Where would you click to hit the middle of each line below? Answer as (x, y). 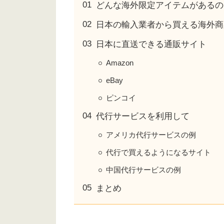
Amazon (120, 63)
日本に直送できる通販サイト (151, 44)
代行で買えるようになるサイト (158, 152)
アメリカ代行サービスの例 (151, 135)
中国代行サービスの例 (143, 170)
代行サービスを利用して (143, 116)
